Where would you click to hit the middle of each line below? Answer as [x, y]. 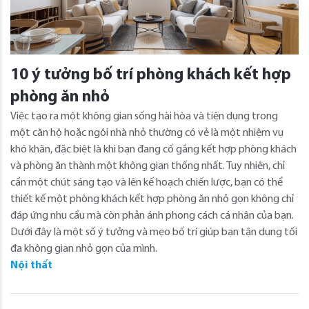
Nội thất [31, 265]
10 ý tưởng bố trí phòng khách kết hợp [151, 75]
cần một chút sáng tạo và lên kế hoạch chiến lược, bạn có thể [147, 182]
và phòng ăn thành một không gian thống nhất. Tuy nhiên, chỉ [148, 166]
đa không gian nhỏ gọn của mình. [84, 249]
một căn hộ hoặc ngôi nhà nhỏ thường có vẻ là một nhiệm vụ [147, 133]
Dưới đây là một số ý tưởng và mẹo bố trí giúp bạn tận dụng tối [154, 232]
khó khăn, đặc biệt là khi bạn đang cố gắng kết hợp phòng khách [153, 149]
